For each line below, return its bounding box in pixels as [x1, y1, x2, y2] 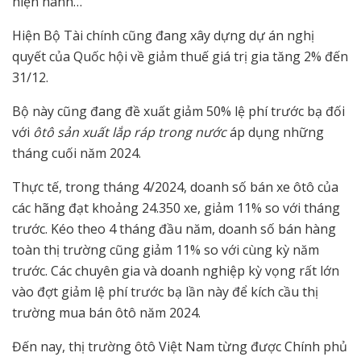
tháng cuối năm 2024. [12, 144, 141, 163]
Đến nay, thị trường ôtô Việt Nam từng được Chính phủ [12, 338, 347, 356]
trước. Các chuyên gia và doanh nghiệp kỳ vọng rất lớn [12, 262, 339, 280]
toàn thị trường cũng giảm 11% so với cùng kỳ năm [12, 241, 319, 259]
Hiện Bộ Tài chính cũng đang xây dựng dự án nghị [12, 27, 314, 45]
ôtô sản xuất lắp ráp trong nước [33, 123, 226, 142]
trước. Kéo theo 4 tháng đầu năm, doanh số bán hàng [12, 220, 336, 239]
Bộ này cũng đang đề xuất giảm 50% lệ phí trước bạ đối [12, 102, 345, 121]
